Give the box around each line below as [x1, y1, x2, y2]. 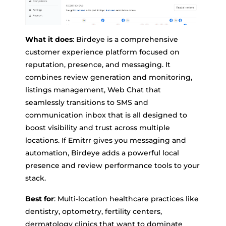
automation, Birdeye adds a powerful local [25, 148, 179, 157]
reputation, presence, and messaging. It [25, 60, 171, 69]
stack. [25, 173, 46, 183]
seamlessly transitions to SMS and [25, 97, 148, 107]
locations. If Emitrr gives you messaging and [25, 135, 186, 145]
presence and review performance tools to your [25, 160, 200, 170]
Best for [25, 194, 54, 203]
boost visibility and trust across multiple [25, 123, 170, 132]
